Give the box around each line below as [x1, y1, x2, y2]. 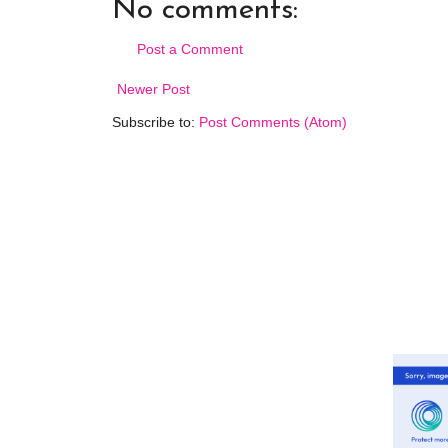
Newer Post [117, 80, 190, 97]
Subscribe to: [112, 113, 199, 130]
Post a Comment [137, 40, 243, 57]
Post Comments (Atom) [199, 113, 347, 130]
